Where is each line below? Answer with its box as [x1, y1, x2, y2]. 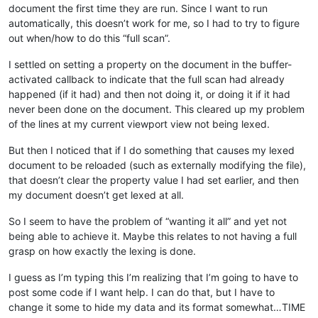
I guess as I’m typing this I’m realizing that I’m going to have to [9, 270, 298, 283]
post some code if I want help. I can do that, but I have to [9, 285, 275, 298]
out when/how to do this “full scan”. [9, 31, 170, 44]
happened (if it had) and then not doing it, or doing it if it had [9, 87, 290, 100]
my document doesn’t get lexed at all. [9, 188, 184, 201]
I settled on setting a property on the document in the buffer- [9, 57, 292, 70]
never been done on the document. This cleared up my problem [9, 102, 305, 115]
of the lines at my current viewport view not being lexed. [9, 117, 270, 130]
